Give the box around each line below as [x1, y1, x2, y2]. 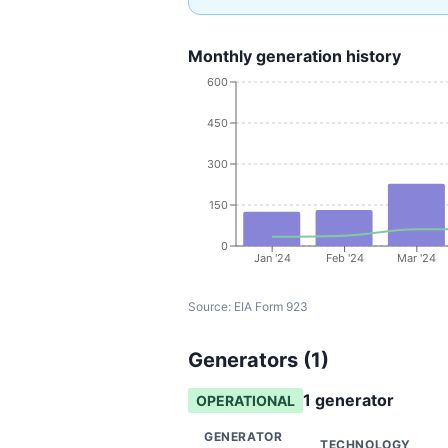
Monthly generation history [188, 46, 401, 66]
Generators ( [188, 348, 311, 372]
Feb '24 [325, 250, 364, 265]
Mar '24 [397, 250, 437, 265]
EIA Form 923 [234, 299, 308, 314]
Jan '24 [253, 250, 291, 265]
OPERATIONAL [196, 392, 295, 409]
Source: [188, 299, 234, 314]
